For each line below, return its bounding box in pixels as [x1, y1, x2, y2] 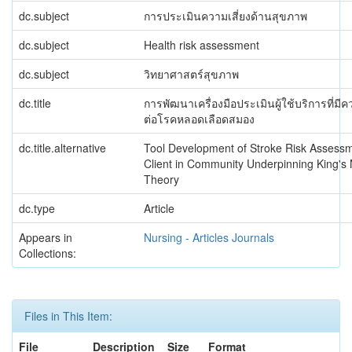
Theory [144, 171, 179, 187]
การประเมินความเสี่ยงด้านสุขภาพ [144, 8, 307, 24]
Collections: [19, 245, 76, 261]
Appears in [19, 229, 72, 245]
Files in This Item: [24, 308, 112, 324]
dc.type [19, 200, 55, 216]
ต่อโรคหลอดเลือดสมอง [144, 111, 255, 126]
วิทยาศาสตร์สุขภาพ [144, 66, 239, 82]
